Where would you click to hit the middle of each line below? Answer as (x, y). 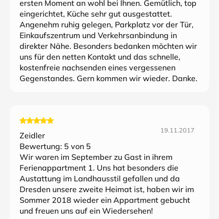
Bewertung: (42, 146)
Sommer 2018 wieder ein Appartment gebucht (105, 200)
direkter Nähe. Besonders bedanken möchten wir (108, 46)
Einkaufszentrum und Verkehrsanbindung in (98, 35)
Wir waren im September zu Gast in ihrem (96, 157)
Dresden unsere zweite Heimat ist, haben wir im (107, 189)
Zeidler (32, 135)
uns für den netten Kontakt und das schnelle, (100, 57)
